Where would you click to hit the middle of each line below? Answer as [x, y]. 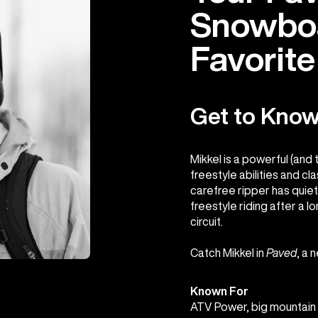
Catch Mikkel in [228, 253]
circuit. [206, 222]
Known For [219, 291]
